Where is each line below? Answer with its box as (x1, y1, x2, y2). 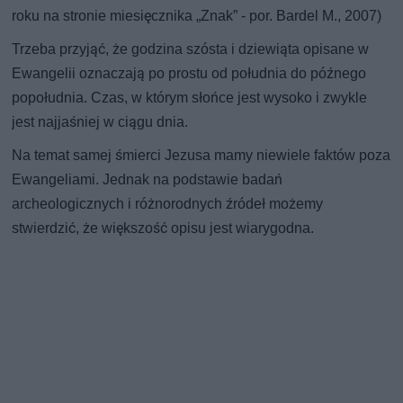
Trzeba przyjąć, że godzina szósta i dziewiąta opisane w (12, 40, 370, 58)
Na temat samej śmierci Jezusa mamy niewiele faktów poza (12, 146, 391, 164)
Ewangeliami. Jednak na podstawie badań (12, 170, 283, 188)
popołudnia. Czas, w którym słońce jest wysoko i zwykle (12, 88, 368, 106)
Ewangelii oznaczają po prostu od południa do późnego (12, 64, 367, 82)
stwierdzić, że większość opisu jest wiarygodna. (12, 219, 315, 237)
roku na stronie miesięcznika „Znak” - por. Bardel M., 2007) (12, 6, 382, 24)
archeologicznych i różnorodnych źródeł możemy (12, 194, 324, 212)
